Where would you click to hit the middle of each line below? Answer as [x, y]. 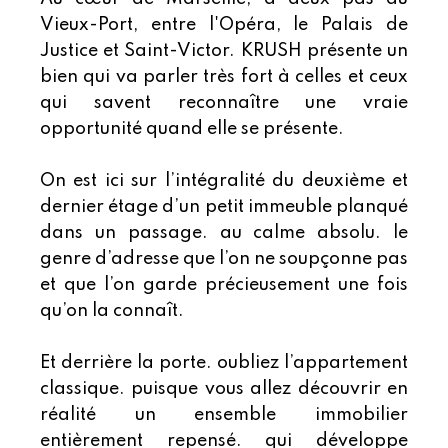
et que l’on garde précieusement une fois [224, 285]
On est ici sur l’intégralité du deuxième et [224, 181]
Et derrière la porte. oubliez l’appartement [224, 363]
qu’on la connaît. [112, 311]
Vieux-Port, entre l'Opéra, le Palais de [224, 25]
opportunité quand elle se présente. [192, 129]
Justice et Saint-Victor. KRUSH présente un [224, 51]
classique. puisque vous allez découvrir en [224, 389]
